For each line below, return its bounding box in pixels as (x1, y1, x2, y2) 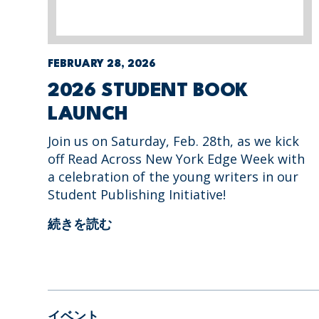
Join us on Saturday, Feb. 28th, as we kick (48, 132, 300, 150)
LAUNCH (48, 105, 128, 124)
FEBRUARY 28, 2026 (48, 58, 157, 70)
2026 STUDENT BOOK (48, 81, 249, 100)
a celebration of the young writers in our (48, 167, 299, 185)
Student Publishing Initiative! (48, 185, 226, 203)
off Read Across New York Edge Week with (48, 150, 305, 167)
